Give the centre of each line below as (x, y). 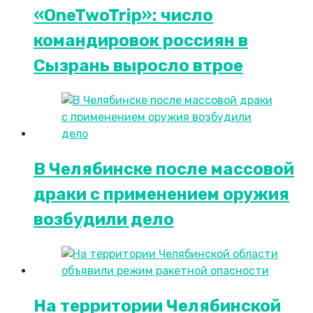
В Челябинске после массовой (164, 169)
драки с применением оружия (161, 194)
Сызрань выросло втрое (138, 65)
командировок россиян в (141, 40)
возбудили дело (104, 219)
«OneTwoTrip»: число (123, 15)
